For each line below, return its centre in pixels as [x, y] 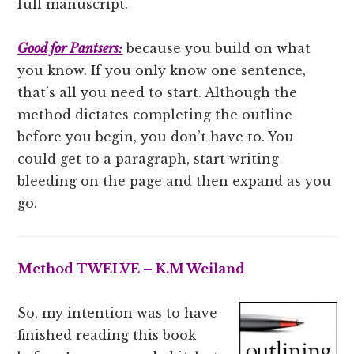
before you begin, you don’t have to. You [156, 136]
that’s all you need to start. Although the [158, 92]
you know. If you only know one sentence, [162, 70]
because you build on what [217, 48]
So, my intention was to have [118, 313]
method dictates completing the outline [155, 114]
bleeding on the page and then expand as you [175, 181]
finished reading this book [107, 335]
